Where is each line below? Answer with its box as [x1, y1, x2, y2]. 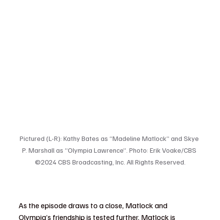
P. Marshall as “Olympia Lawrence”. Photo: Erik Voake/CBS [22, 146, 198, 155]
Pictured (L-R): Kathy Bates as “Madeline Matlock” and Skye [20, 134, 200, 143]
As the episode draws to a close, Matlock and [19, 200, 169, 211]
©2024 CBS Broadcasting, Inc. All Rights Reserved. [34, 158, 186, 166]
